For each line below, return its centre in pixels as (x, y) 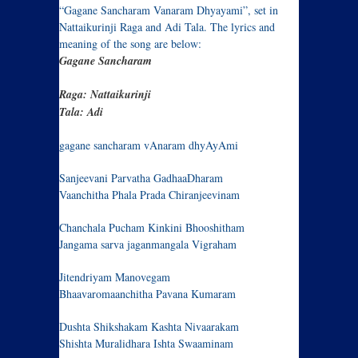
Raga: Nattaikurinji (105, 94)
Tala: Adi (81, 112)
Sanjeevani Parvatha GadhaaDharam (141, 178)
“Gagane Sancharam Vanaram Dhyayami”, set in (169, 10)
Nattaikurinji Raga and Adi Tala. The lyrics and (167, 27)
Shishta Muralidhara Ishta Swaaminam (146, 343)
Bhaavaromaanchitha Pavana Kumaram (147, 294)
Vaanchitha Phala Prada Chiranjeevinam (149, 195)
